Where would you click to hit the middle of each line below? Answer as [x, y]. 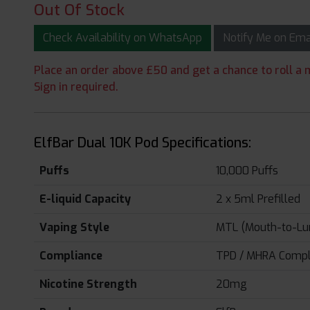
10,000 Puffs [247, 171]
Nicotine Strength [89, 284]
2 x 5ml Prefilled [258, 199]
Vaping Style [75, 227]
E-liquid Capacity [85, 199]
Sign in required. [76, 87]
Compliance [71, 256]
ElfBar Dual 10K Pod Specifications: [143, 143]
